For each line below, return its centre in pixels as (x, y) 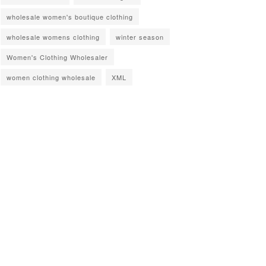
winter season (140, 37)
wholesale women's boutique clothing (70, 16)
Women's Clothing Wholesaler (57, 57)
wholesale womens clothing (53, 37)
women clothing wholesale (51, 77)
